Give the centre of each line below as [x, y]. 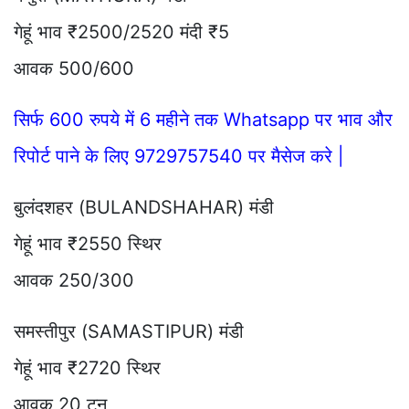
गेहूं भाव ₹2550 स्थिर [88, 243]
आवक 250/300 [74, 280]
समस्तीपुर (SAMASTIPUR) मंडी [129, 331]
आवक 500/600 [74, 68]
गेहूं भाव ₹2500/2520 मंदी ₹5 [121, 31]
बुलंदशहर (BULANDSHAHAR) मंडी [144, 207]
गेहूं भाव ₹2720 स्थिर [87, 367]
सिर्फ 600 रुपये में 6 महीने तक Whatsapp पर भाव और [203, 119]
